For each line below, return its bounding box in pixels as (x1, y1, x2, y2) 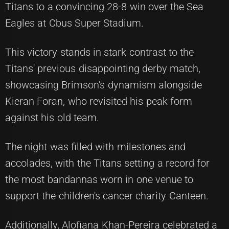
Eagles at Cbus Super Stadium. (5, 16, 144, 29)
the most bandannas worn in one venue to (5, 173, 194, 186)
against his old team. (5, 111, 99, 124)
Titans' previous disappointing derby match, (5, 62, 201, 75)
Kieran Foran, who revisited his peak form (5, 95, 192, 107)
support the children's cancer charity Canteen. (5, 189, 209, 202)
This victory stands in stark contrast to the (5, 45, 194, 58)
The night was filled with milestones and (5, 140, 186, 153)
